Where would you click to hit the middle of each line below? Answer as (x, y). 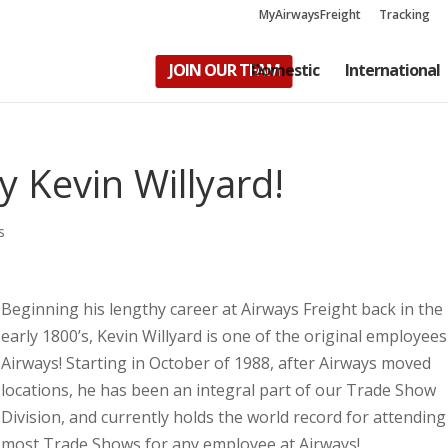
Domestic (285, 70)
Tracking (404, 14)
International (392, 70)
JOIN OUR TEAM (224, 70)
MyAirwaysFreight (310, 14)
